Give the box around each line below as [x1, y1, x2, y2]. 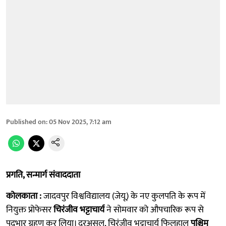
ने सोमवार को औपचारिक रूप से [104, 202, 204, 217]
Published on [6, 116, 46, 128]
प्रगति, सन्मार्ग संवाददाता [6, 167, 80, 183]
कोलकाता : [6, 188, 41, 204]
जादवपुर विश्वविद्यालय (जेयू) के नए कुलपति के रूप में [41, 188, 205, 204]
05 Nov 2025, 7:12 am [49, 116, 111, 128]
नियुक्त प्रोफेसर [6, 202, 53, 217]
